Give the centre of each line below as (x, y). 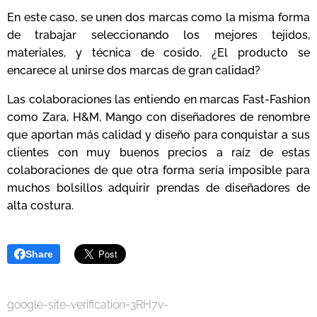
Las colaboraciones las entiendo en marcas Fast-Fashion (158, 99)
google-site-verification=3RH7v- (88, 304)
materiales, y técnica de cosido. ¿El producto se (158, 52)
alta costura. (43, 205)
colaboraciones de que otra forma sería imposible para (158, 170)
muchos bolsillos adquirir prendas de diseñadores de (158, 188)
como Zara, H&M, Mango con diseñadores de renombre (158, 117)
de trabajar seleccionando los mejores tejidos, (158, 35)
